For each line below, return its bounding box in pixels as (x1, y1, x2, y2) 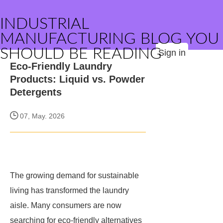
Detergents (10, 87, 62, 98)
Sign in (158, 48, 186, 58)
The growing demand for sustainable (10, 171, 139, 180)
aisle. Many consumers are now (10, 201, 121, 210)
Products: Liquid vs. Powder (10, 74, 145, 85)
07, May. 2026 (18, 112, 65, 120)
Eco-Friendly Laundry (10, 61, 112, 72)
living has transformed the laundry (10, 186, 129, 195)
